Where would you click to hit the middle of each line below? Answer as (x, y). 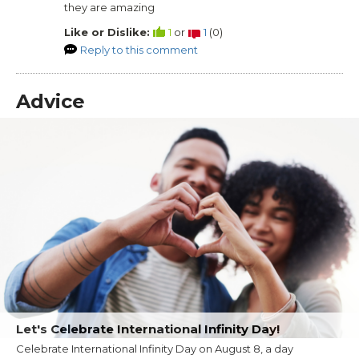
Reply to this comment (139, 50)
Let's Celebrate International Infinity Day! (148, 329)
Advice (50, 102)
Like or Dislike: (107, 32)
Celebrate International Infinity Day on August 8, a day (155, 348)
